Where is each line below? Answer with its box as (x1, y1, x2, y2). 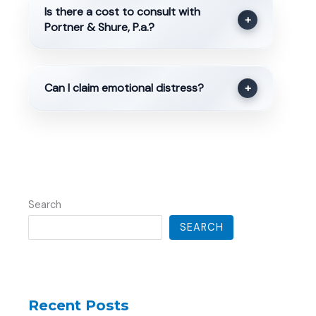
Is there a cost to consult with (44, 4, 200, 20)
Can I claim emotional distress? (44, 80, 204, 95)
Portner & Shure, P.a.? (44, 20, 154, 35)
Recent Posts (28, 296, 129, 314)
